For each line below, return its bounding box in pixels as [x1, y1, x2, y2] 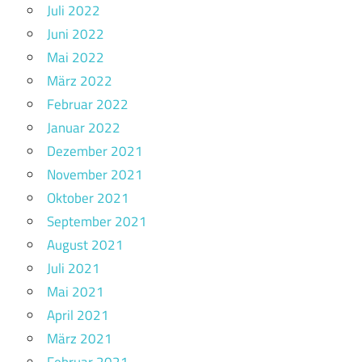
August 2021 [47, 234, 124, 256]
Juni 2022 [47, 23, 104, 45]
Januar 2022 [47, 117, 120, 139]
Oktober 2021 [47, 187, 129, 209]
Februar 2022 [47, 94, 128, 116]
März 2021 [47, 328, 112, 350]
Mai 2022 [47, 47, 104, 69]
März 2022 [47, 70, 112, 92]
